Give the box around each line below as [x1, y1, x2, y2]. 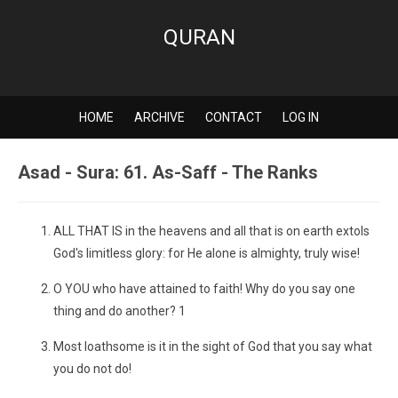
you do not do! [53, 362, 131, 376]
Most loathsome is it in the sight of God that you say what [53, 339, 372, 354]
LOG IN [283, 110, 319, 124]
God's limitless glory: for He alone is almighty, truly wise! [53, 246, 360, 260]
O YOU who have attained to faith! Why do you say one [53, 282, 355, 296]
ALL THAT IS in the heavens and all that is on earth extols [53, 224, 370, 238]
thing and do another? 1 [53, 304, 188, 318]
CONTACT [205, 110, 262, 124]
